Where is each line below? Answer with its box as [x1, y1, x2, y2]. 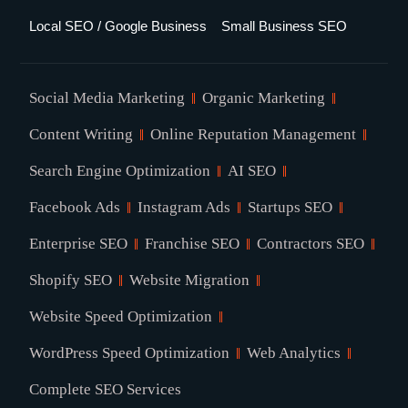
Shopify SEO [29, 270, 113, 289]
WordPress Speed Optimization [29, 343, 230, 362]
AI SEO [228, 161, 277, 179]
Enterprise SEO [29, 234, 128, 252]
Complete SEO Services [29, 380, 182, 398]
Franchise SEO [145, 234, 240, 252]
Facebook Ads [29, 198, 121, 216]
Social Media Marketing [29, 88, 186, 107]
